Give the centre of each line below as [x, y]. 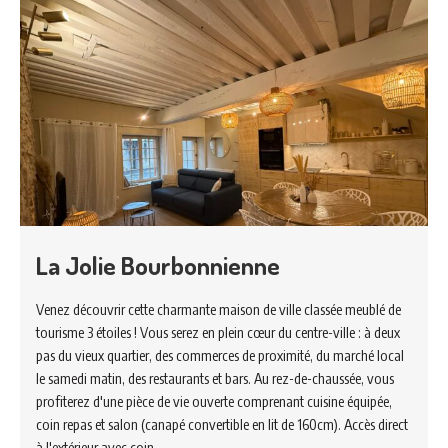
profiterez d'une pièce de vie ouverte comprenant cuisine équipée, [214, 400]
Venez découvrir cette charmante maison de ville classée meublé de [218, 308]
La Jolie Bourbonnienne [158, 264]
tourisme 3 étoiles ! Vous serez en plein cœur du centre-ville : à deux [218, 331]
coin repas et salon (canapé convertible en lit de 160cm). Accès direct [222, 423]
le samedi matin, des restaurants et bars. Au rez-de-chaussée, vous [215, 377]
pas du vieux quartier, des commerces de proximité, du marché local [220, 354]
